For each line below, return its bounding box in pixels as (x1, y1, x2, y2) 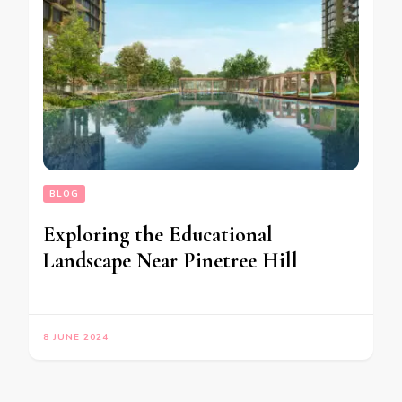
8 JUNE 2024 (43, 330, 109, 344)
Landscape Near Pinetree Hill (43, 247, 298, 274)
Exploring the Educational (43, 221, 273, 248)
